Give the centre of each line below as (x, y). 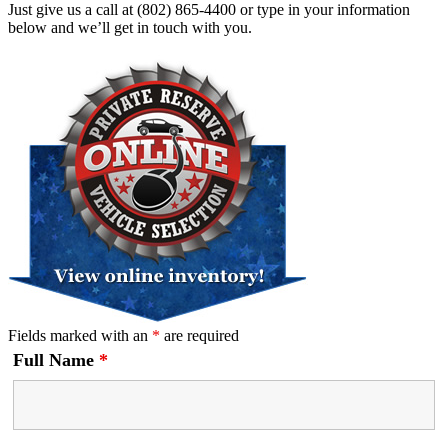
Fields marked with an (80, 336)
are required (199, 336)
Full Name (56, 360)
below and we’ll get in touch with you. (130, 28)
